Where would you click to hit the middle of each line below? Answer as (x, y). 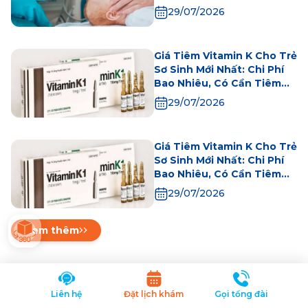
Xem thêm (52, 231)
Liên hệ (67, 294)
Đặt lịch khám (154, 294)
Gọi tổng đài (242, 294)
